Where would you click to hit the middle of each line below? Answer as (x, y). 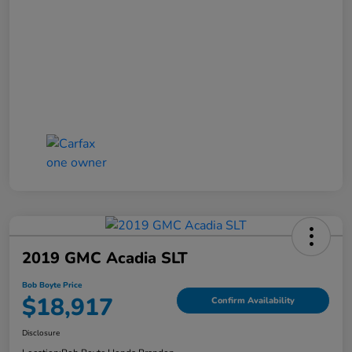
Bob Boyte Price (52, 286)
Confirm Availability (253, 300)
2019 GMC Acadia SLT (105, 258)
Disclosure (41, 334)
